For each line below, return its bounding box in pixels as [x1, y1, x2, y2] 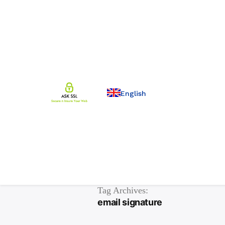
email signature [97, 197, 162, 207]
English [121, 89, 146, 97]
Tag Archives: [97, 185, 149, 196]
